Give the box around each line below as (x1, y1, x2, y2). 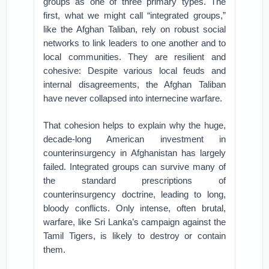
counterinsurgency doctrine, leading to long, (43, 189, 226, 199)
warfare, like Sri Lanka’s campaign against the (43, 217, 226, 227)
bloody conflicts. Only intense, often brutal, (43, 203, 226, 213)
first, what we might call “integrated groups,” (43, 10, 226, 20)
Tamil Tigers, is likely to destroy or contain (43, 231, 226, 241)
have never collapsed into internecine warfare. (43, 93, 223, 103)
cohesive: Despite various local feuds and (43, 65, 226, 76)
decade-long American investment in (43, 134, 226, 144)
